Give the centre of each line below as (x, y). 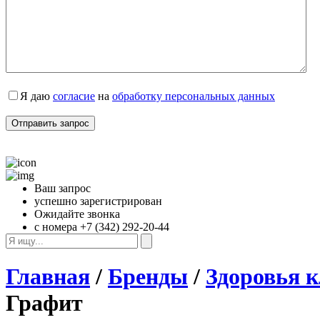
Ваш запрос (62, 188)
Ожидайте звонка (77, 214)
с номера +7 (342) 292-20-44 (102, 226)
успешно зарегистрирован (98, 201)
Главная (48, 277)
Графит (44, 303)
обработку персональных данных (194, 96)
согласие (74, 96)
